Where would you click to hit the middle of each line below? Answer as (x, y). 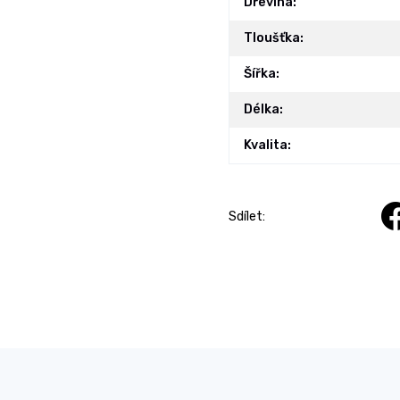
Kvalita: (267, 145)
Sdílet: (247, 216)
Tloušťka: (274, 37)
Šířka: (262, 73)
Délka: (263, 109)
